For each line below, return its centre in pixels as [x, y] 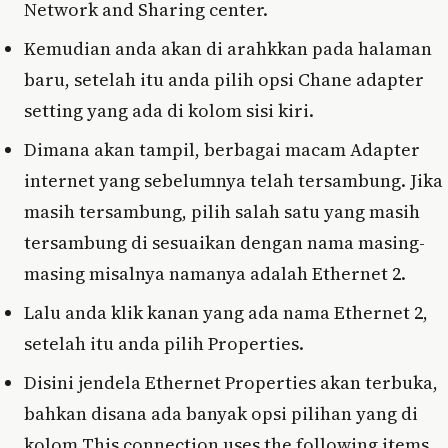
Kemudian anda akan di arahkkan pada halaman [228, 49]
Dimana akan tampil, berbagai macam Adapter [222, 150]
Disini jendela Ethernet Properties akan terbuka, [231, 383]
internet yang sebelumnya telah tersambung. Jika [233, 181]
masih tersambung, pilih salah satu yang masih [222, 212]
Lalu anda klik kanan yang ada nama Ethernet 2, [226, 313]
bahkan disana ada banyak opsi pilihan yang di [221, 414]
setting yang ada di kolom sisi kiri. [169, 111]
